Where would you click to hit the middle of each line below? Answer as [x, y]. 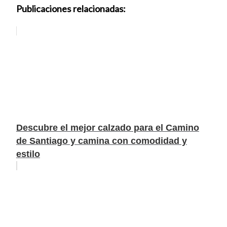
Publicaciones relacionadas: [71, 9]
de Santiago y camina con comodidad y [101, 141]
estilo [28, 154]
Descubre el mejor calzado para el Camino [107, 128]
